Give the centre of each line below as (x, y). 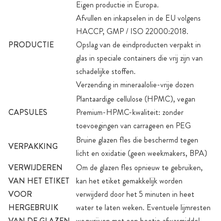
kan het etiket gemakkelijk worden (129, 181)
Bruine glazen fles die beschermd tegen (137, 140)
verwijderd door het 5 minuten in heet (135, 194)
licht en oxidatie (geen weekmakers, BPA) (142, 153)
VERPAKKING (33, 146)
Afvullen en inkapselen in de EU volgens (138, 18)
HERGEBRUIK (33, 207)
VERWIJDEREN (36, 167)
